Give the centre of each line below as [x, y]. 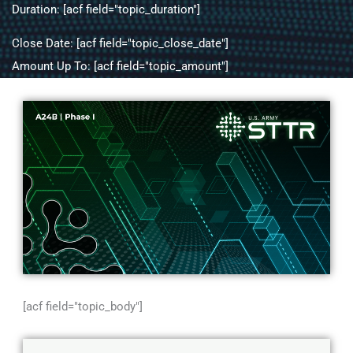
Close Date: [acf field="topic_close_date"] [120, 43]
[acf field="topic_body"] [83, 306]
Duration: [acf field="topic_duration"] [106, 9]
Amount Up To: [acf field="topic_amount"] [120, 66]
